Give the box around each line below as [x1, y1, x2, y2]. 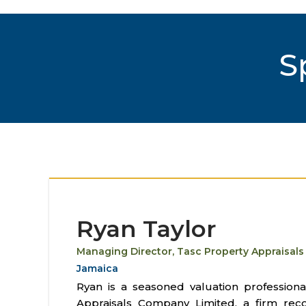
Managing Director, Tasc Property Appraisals [76, 245, 304, 258]
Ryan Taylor [76, 214, 216, 243]
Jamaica [76, 262, 118, 275]
